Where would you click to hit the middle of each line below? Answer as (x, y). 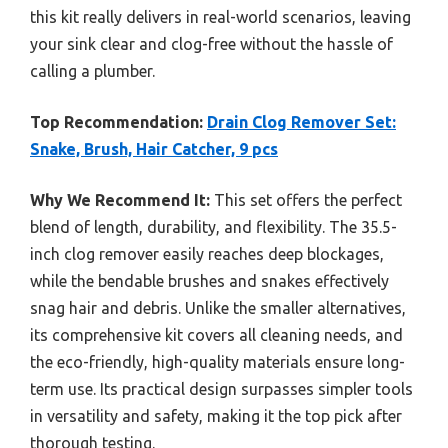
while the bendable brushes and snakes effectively (209, 281)
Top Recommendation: (116, 122)
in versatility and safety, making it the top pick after (216, 416)
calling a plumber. (92, 71)
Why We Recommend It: (120, 200)
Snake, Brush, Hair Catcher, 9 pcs (154, 149)
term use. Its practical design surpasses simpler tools (221, 389)
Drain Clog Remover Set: (301, 122)
